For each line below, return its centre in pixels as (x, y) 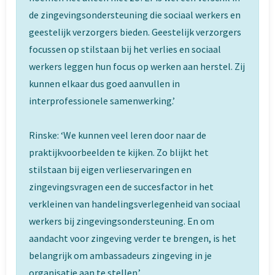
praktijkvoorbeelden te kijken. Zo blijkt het (119, 152)
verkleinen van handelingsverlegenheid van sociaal (135, 204)
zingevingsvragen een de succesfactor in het (121, 187)
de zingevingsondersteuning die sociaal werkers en (135, 15)
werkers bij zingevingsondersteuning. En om (122, 221)
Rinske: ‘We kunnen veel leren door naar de (118, 135)
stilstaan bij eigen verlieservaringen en (110, 169)
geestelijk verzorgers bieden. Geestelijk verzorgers (135, 32)
